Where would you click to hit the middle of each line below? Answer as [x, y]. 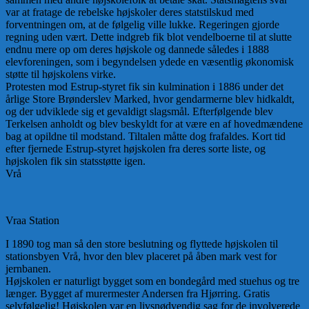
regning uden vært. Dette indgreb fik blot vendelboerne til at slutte [149, 37]
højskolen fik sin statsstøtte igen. [76, 161]
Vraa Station [32, 221]
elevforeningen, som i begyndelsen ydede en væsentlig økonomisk [150, 62]
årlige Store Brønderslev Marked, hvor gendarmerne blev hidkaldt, [150, 99]
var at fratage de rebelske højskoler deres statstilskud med [130, 12]
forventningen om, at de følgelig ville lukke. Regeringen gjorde [142, 25]
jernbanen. [28, 269]
